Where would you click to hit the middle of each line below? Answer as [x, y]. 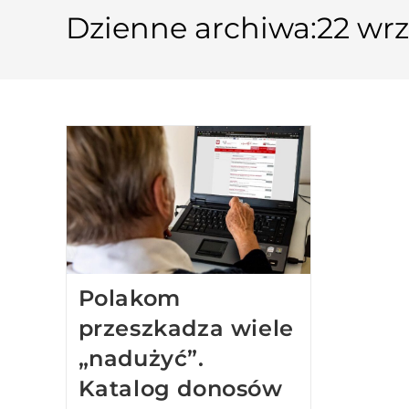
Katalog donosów [180, 389]
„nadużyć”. [141, 359]
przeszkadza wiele [186, 329]
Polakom [129, 299]
